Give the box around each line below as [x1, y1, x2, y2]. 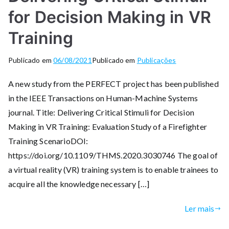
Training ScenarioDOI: [8, 135, 88, 146]
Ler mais [185, 203, 215, 213]
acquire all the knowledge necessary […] [8, 178, 150, 189]
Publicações [136, 55, 176, 64]
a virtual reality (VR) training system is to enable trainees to [8, 164, 219, 174]
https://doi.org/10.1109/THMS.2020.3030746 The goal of [8, 150, 218, 160]
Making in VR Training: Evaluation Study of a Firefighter [8, 121, 207, 131]
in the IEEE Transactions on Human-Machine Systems [8, 93, 198, 103]
